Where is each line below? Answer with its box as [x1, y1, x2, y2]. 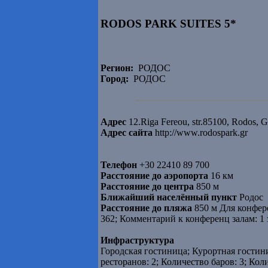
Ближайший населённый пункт [100, 192, 237, 203]
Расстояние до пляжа [100, 203, 192, 214]
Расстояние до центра [100, 181, 194, 192]
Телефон [100, 160, 137, 170]
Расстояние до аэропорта [100, 170, 208, 181]
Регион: [100, 63, 133, 74]
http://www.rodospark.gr [153, 127, 248, 138]
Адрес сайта [100, 127, 153, 138]
